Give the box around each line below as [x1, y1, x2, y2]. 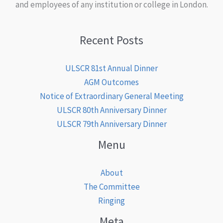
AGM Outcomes [84, 77, 139, 88]
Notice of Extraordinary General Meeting [39, 91, 184, 102]
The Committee [83, 181, 140, 193]
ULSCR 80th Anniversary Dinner [56, 105, 167, 116]
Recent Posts [80, 32, 143, 48]
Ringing [98, 195, 125, 207]
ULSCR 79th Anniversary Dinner [56, 118, 167, 130]
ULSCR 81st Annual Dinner [65, 63, 158, 74]
